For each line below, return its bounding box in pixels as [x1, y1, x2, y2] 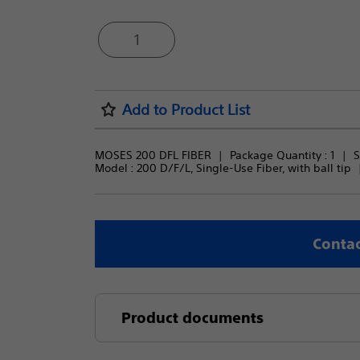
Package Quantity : [229, 148, 330, 162]
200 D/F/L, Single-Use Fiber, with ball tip [136, 161, 351, 175]
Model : [94, 161, 137, 175]
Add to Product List [121, 100, 250, 118]
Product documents [121, 309, 264, 326]
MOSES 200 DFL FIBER [94, 148, 211, 162]
